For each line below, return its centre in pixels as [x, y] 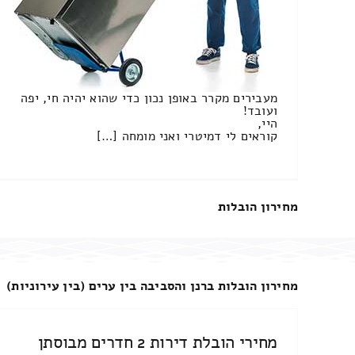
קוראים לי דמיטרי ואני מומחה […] [187, 136]
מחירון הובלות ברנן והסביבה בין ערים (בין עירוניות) [153, 286]
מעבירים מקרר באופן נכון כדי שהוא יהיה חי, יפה [149, 98]
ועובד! [260, 111]
